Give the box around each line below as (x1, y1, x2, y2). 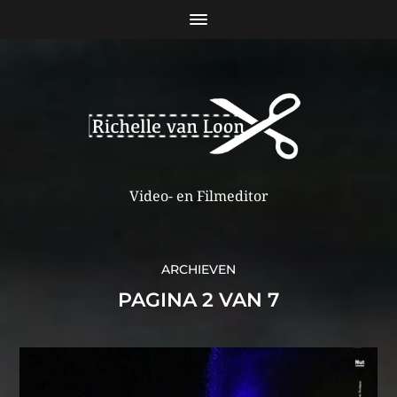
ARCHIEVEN (161, 261, 236, 277)
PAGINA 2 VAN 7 (118, 287, 279, 312)
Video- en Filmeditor (128, 187, 269, 205)
